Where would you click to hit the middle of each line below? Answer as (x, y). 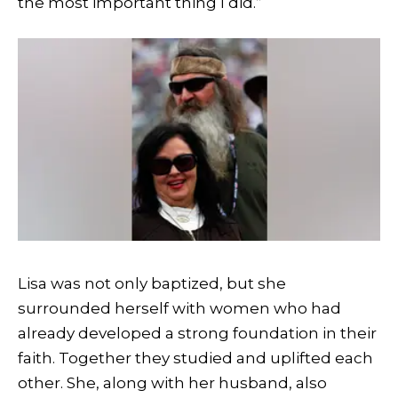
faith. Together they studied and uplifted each (195, 358)
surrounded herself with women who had (179, 309)
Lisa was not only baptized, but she (152, 284)
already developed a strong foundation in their (197, 334)
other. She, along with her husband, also (172, 383)
